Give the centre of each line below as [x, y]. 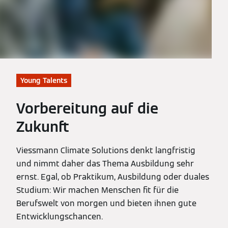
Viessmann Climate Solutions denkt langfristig [106, 150]
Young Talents [44, 80]
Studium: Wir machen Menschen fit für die [97, 190]
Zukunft [43, 126]
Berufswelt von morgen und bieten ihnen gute [106, 203]
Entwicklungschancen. [60, 216]
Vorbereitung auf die [87, 108]
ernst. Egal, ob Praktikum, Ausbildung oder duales [113, 177]
